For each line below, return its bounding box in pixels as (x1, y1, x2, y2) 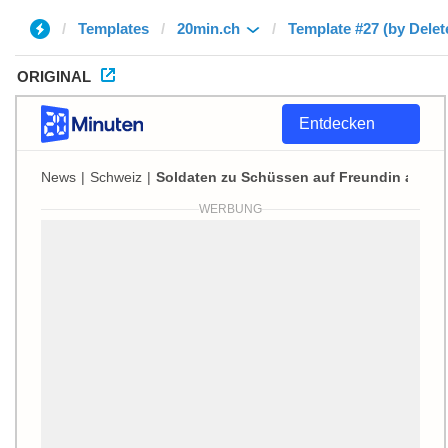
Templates (78, 20, 149, 37)
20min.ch (177, 20, 240, 37)
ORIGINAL (17, 68, 91, 85)
